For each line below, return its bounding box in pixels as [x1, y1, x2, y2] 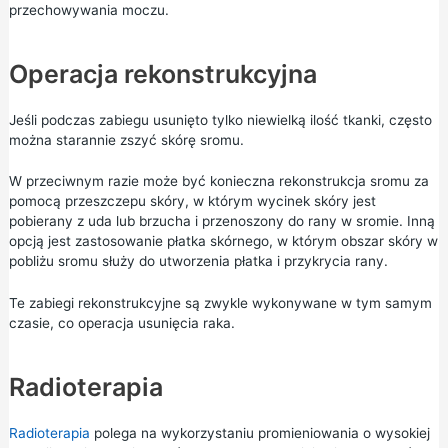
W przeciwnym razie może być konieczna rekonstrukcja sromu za [8, 173, 429, 190]
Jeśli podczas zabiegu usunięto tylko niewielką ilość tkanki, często [8, 111, 432, 128]
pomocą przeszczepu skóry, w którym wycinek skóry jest [8, 193, 376, 210]
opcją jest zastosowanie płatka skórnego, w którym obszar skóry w [8, 233, 438, 250]
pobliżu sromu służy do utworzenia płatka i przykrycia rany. [8, 253, 388, 270]
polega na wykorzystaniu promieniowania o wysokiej [89, 425, 430, 442]
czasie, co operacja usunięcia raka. [8, 315, 235, 332]
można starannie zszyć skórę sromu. [8, 131, 244, 148]
